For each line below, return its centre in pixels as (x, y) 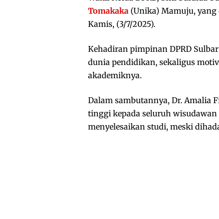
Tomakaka (108, 11)
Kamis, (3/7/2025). (122, 24)
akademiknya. (115, 76)
